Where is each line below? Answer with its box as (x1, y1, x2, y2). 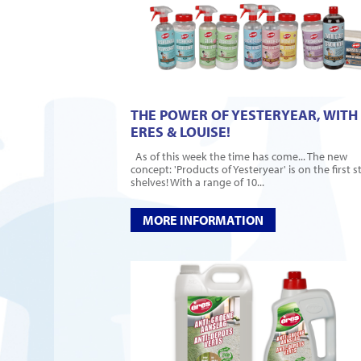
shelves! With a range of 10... (131, 175, 264, 190)
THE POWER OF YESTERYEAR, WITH (131, 106, 358, 125)
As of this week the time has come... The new (131, 149, 347, 164)
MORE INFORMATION (143, 212, 263, 229)
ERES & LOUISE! (131, 122, 230, 142)
